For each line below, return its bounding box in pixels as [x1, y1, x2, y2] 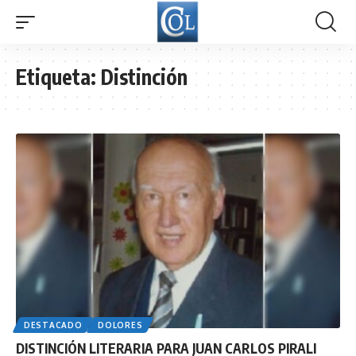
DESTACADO [24, 319, 83, 330]
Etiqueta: [16, 64, 101, 90]
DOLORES [98, 319, 143, 330]
